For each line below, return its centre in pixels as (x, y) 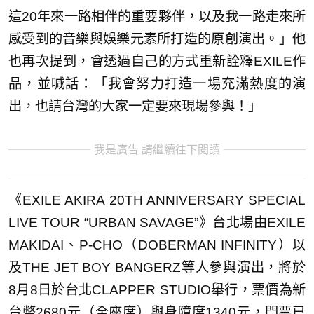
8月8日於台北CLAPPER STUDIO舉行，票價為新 (157, 290)
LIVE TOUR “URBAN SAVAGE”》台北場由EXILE (157, 223)
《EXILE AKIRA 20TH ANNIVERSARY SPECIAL (157, 200)
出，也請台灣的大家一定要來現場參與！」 (135, 106)
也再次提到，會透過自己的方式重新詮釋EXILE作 (157, 61)
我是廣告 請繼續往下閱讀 (157, 149)
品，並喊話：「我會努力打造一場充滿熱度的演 (157, 83)
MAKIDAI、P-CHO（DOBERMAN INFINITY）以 (157, 245)
